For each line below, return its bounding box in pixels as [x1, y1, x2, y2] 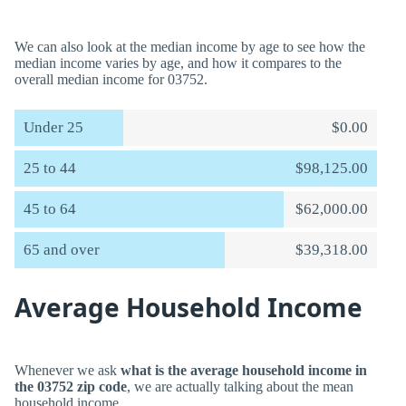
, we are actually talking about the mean [127, 379, 353, 394]
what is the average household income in [121, 362, 367, 378]
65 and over [24, 241, 100, 258]
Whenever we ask [14, 362, 121, 378]
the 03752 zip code [14, 379, 127, 394]
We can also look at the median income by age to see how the [14, 39, 365, 54]
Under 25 [24, 119, 83, 136]
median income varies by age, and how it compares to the [14, 55, 342, 71]
